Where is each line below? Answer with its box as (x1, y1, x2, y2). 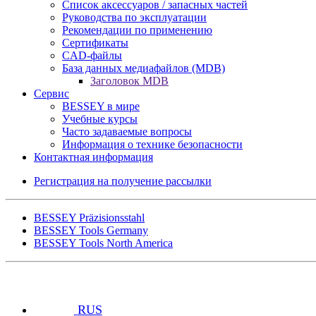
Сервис (34, 87, 69, 100)
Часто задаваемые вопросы (62, 126, 192, 138)
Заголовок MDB (90, 75, 169, 87)
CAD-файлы (62, 49, 122, 62)
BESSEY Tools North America (34, 237, 173, 250)
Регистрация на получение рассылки (34, 175, 212, 188)
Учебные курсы (62, 113, 138, 126)
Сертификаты (62, 37, 128, 49)
